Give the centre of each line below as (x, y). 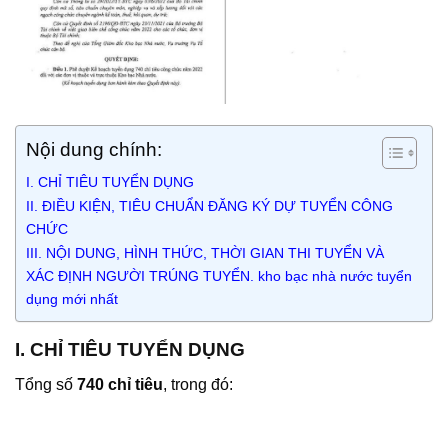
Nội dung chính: (94, 150)
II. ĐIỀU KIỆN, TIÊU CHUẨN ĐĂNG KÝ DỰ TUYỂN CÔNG (209, 206)
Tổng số (46, 384)
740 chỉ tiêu (120, 384)
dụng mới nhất (74, 299)
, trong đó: (198, 384)
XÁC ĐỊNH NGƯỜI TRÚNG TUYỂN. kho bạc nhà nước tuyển (219, 276)
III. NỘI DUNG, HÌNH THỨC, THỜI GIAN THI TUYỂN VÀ (205, 253)
